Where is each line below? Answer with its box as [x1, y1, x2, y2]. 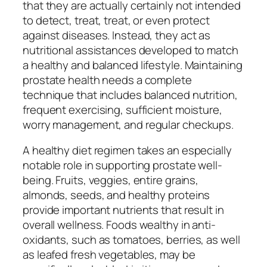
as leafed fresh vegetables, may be [23, 247, 195, 263]
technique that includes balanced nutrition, [23, 86, 238, 103]
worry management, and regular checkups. [23, 116, 234, 132]
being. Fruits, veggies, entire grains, [23, 172, 199, 188]
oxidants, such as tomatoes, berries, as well [23, 232, 240, 248]
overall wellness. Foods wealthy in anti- [23, 217, 216, 233]
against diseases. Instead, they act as [23, 27, 211, 43]
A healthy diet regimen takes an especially [23, 142, 232, 159]
